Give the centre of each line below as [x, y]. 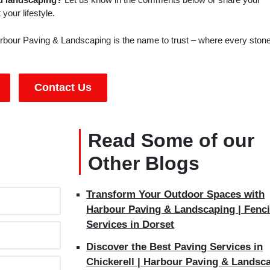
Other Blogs [144, 164]
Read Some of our [171, 141]
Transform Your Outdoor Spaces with [176, 195]
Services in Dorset [130, 225]
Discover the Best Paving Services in [175, 247]
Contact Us [63, 88]
